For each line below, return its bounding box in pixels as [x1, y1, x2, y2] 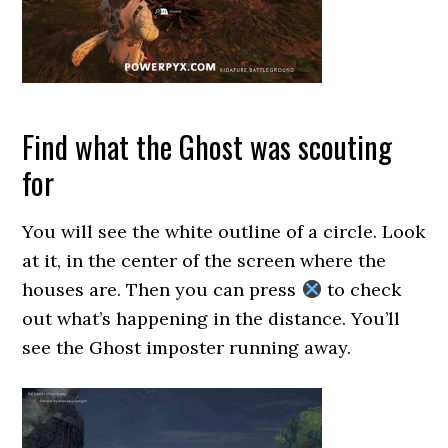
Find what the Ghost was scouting [22, 124, 393, 169]
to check [321, 278, 401, 301]
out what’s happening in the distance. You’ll [22, 307, 401, 330]
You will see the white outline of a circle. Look [22, 220, 426, 243]
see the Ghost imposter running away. [22, 336, 352, 359]
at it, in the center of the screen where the [22, 249, 387, 272]
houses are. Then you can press [22, 278, 302, 301]
